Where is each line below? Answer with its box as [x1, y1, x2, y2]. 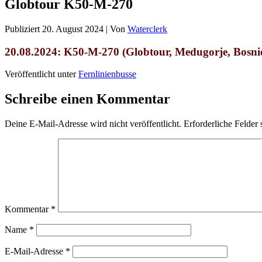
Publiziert [5, 23, 40, 34]
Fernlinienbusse [78, 69, 136, 80]
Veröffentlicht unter [5, 69, 76, 80]
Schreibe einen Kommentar [5, 91, 170, 107]
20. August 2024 [42, 23, 104, 34]
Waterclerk [127, 23, 167, 34]
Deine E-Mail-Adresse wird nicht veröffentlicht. [5, 119, 181, 129]
